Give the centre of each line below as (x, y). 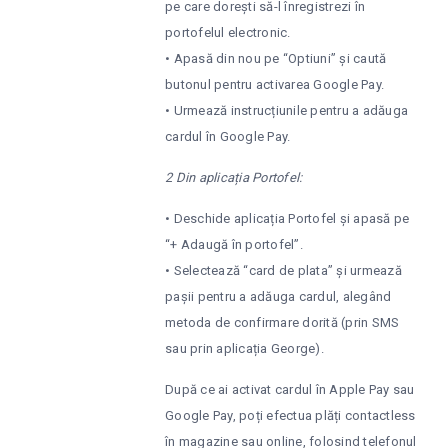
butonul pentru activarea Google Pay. (274, 85)
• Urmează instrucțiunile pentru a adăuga (286, 111)
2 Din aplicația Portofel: (234, 178)
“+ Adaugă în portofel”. (234, 245)
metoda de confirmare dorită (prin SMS (282, 323)
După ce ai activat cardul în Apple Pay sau (290, 390)
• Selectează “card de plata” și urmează (283, 271)
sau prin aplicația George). (244, 349)
